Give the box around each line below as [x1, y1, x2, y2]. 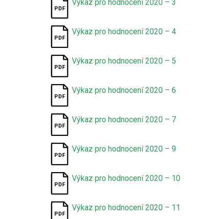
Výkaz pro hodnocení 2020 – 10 [72, 174, 181, 183]
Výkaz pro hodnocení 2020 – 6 [72, 86, 176, 95]
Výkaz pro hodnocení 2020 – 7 [72, 115, 176, 124]
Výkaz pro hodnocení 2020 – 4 [72, 27, 176, 36]
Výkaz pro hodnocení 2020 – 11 [72, 203, 181, 212]
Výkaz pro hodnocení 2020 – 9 [72, 144, 176, 153]
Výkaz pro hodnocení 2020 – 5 [72, 56, 176, 66]
